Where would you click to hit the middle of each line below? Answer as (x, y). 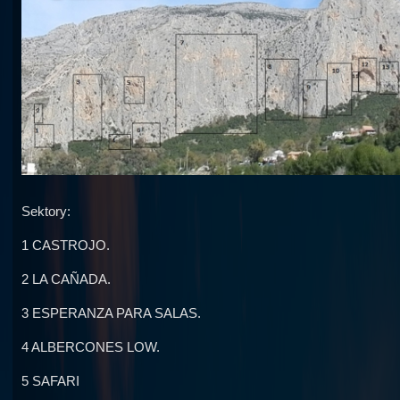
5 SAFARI (50, 381)
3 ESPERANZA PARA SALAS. (111, 313)
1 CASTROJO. (66, 246)
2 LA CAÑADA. (66, 279)
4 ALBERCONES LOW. (91, 347)
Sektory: (46, 212)
